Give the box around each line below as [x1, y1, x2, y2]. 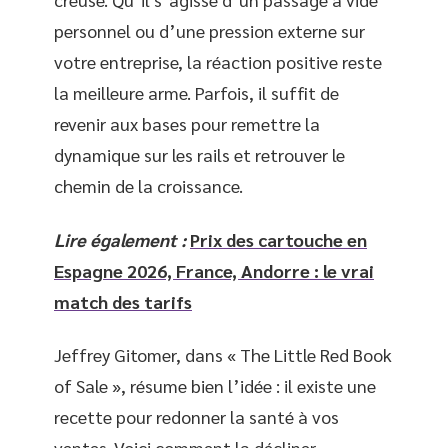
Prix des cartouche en [190, 227, 367, 251]
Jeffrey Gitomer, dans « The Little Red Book [54, 343, 392, 366]
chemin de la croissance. [54, 174, 243, 197]
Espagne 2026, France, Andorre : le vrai [54, 258, 374, 282]
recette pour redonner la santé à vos [54, 405, 339, 428]
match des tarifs [54, 289, 192, 313]
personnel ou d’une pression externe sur [54, 19, 365, 42]
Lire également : [54, 227, 186, 251]
